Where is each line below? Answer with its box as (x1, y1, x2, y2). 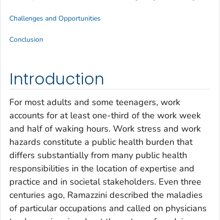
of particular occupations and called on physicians (9, 202, 207, 215)
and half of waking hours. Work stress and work (9, 123, 201, 135)
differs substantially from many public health (9, 149, 187, 162)
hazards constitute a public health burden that (9, 136, 192, 148)
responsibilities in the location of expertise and (9, 163, 194, 175)
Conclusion (9, 34, 43, 44)
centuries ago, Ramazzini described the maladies (9, 189, 203, 201)
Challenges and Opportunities (9, 13, 101, 23)
